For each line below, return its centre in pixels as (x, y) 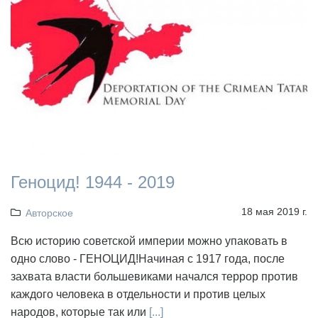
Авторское (49, 213)
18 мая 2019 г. (274, 211)
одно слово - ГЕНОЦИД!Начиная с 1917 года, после (148, 258)
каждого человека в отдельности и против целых (138, 294)
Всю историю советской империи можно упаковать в (149, 241)
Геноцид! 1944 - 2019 (93, 182)
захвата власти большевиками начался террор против (154, 276)
